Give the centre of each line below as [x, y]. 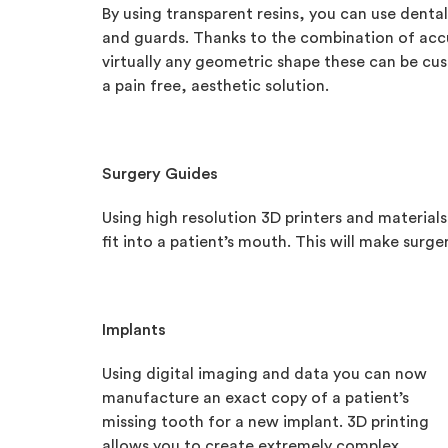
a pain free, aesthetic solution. [215, 86]
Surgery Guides [160, 174]
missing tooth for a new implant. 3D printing [265, 422]
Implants [134, 330]
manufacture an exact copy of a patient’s [255, 398]
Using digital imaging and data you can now [264, 374]
